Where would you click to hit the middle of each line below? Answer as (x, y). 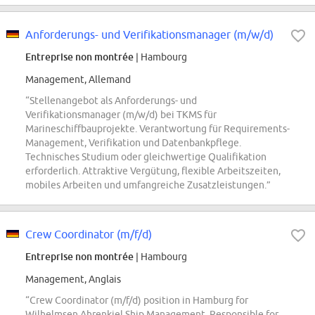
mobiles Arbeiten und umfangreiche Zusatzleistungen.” (148, 185)
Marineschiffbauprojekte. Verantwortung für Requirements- (157, 129)
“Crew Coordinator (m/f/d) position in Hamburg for (137, 301)
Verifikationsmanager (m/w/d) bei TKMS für (121, 115)
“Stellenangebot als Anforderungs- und (111, 101)
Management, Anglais (73, 279)
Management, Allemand (78, 80)
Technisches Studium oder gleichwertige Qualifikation (146, 157)
